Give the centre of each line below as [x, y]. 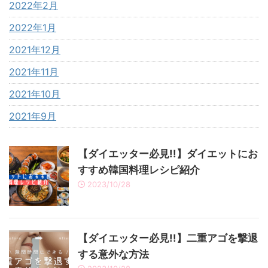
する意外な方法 [113, 254]
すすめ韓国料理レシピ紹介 [139, 170]
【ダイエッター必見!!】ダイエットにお [168, 153]
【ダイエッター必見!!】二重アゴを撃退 [168, 238]
